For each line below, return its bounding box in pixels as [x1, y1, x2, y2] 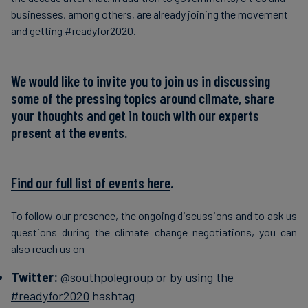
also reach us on [11, 241, 85, 255]
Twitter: [11, 269, 58, 285]
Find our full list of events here [11, 173, 170, 191]
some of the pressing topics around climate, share [11, 89, 274, 107]
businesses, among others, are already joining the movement [11, 7, 288, 21]
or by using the [153, 269, 234, 285]
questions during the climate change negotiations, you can [11, 225, 297, 239]
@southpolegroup [60, 269, 153, 285]
